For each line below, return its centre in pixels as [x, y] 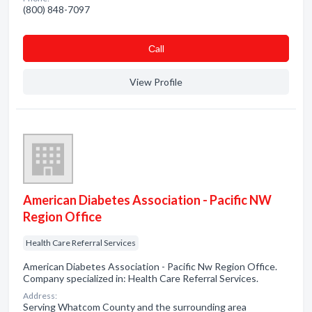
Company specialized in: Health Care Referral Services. [141, 278]
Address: [40, 296]
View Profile [156, 82]
